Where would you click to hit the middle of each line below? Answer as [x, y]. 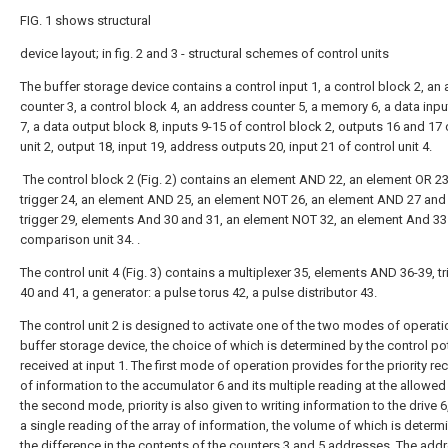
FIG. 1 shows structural [85, 20]
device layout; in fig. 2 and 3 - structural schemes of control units [204, 53]
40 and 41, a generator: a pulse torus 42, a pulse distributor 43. [198, 292]
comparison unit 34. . [80, 239]
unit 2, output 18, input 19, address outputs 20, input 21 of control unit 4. [226, 146]
